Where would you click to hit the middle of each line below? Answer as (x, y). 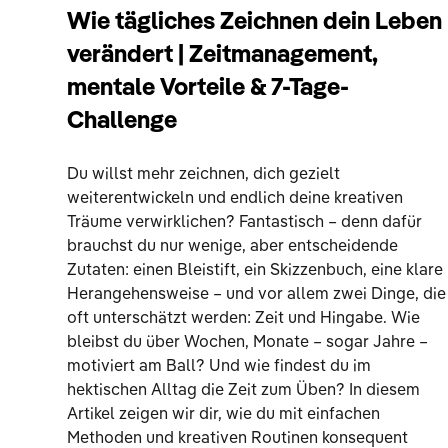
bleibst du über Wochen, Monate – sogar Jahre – (248, 343)
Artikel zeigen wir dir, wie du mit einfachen (224, 415)
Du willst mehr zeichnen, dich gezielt (204, 175)
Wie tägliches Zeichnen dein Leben (255, 23)
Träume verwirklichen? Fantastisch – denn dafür (245, 223)
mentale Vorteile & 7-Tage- (208, 89)
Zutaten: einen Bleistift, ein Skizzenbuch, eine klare (255, 271)
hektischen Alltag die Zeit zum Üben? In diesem (244, 391)
